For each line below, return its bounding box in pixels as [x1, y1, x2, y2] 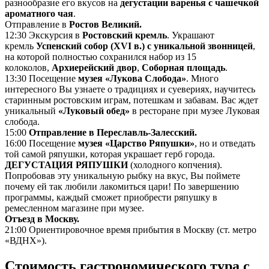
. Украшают [167, 29, 214, 40]
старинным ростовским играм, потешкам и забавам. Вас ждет [5, 94, 258, 105]
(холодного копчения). [128, 159, 222, 170]
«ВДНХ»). [5, 235, 47, 246]
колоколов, [5, 62, 52, 73]
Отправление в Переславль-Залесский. [29, 127, 197, 138]
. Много [186, 73, 219, 83]
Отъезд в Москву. [5, 213, 79, 224]
